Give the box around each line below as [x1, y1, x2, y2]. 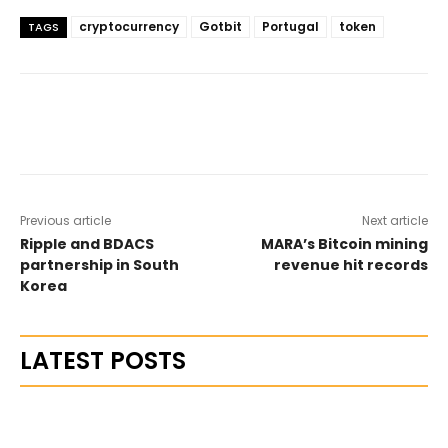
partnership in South [20, 254, 179, 275]
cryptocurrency [79, 17, 179, 35]
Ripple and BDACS [20, 233, 154, 254]
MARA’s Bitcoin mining [260, 233, 428, 254]
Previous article [20, 211, 111, 229]
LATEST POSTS [20, 343, 186, 377]
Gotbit [199, 17, 242, 35]
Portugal [262, 17, 319, 35]
